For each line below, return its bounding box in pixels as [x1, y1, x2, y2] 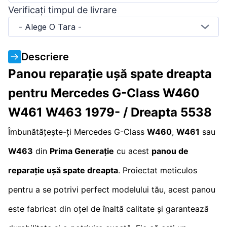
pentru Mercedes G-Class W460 [8, 85, 200, 100]
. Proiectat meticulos [118, 165, 197, 175]
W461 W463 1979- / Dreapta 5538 [8, 104, 212, 120]
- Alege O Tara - [19, 21, 82, 32]
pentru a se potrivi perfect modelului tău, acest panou [8, 184, 215, 195]
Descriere [21, 50, 69, 63]
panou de [152, 145, 188, 156]
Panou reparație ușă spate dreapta [8, 66, 212, 81]
